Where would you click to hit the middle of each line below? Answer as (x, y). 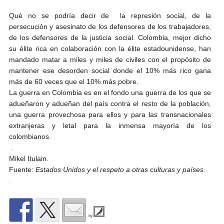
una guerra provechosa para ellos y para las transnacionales (110, 115)
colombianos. (30, 137)
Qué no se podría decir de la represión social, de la (110, 16)
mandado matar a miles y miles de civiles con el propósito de (110, 60)
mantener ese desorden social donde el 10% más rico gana (110, 71)
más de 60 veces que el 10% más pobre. (73, 82)
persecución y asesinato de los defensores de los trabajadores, (110, 27)
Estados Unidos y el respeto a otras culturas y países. (120, 170)
